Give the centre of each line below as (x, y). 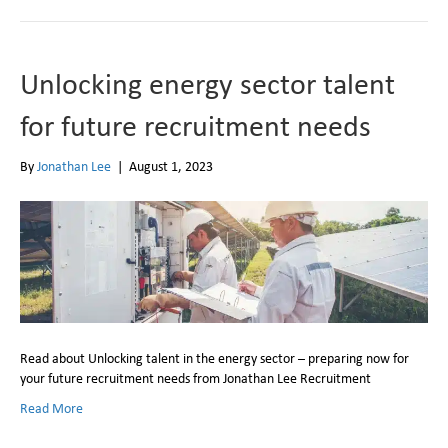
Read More (51, 408)
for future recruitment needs (195, 125)
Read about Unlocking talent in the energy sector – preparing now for (214, 358)
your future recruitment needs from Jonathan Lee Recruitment (195, 378)
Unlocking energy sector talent (207, 83)
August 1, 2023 (171, 166)
